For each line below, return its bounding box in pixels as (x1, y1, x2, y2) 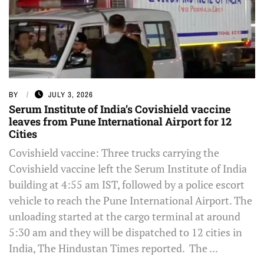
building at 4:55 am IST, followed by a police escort (9, 177, 245, 192)
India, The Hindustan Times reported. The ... (9, 240, 218, 255)
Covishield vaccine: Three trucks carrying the (9, 145, 219, 160)
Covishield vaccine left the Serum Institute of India (9, 161, 247, 176)
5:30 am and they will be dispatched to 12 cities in (9, 225, 242, 239)
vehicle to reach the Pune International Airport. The (9, 193, 252, 207)
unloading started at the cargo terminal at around (9, 209, 240, 223)
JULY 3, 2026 (48, 89, 93, 100)
